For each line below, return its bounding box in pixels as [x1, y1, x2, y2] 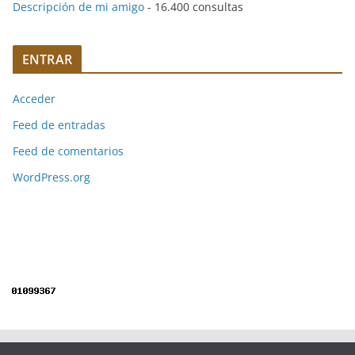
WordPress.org [13, 170, 90, 185]
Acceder [13, 91, 55, 107]
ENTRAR [22, 51, 72, 69]
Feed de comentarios [13, 143, 124, 159]
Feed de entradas [13, 117, 105, 133]
